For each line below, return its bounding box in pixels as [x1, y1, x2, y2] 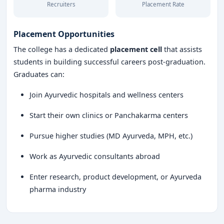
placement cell [110, 44, 162, 54]
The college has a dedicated [13, 44, 110, 54]
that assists [162, 44, 202, 54]
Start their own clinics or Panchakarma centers [29, 110, 188, 120]
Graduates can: [13, 69, 64, 79]
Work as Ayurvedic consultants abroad [29, 151, 160, 161]
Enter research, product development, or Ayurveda [29, 172, 201, 181]
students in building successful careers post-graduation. [13, 57, 205, 66]
